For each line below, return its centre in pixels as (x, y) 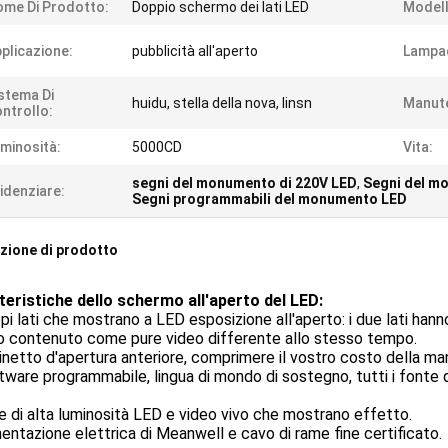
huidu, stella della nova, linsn (222, 103)
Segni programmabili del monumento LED (269, 199)
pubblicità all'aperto (195, 51)
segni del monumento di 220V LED (244, 183)
